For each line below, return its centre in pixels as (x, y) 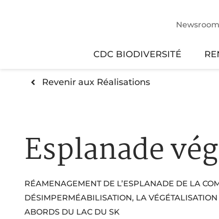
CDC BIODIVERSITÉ (137, 54)
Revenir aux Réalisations (96, 82)
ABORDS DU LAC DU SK (72, 212)
